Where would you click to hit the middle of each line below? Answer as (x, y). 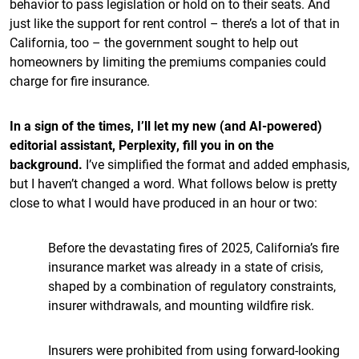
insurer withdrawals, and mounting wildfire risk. (181, 305)
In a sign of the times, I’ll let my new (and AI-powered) (166, 125)
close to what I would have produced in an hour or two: (163, 202)
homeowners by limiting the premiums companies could (168, 61)
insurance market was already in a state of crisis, (186, 266)
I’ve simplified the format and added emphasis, (218, 164)
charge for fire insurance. (80, 81)
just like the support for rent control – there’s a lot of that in (175, 23)
